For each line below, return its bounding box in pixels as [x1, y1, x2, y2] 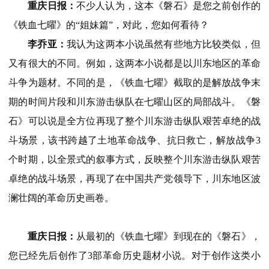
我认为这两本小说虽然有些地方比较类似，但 [66, 38, 261, 49]
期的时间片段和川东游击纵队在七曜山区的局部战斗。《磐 [8, 96, 261, 107]
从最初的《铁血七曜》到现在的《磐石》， [76, 231, 261, 241]
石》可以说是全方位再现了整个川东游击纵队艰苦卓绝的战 [8, 115, 261, 126]
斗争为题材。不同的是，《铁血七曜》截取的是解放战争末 [8, 77, 261, 88]
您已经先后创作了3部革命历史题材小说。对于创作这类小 [8, 250, 261, 261]
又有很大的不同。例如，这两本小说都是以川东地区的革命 [8, 58, 261, 68]
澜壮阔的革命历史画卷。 [8, 192, 115, 203]
